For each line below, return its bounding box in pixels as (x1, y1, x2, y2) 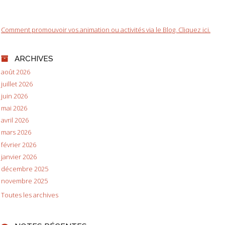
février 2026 (1, 140, 36, 149)
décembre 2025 (1, 164, 48, 173)
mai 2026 (1, 103, 27, 113)
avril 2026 (1, 116, 29, 125)
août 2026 (1, 67, 30, 76)
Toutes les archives (1, 190, 58, 200)
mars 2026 (1, 128, 31, 137)
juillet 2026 (1, 79, 33, 88)
